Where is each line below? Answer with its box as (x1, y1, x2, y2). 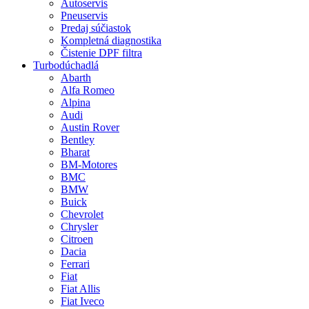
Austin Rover (61, 121, 119, 133)
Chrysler (61, 220, 98, 232)
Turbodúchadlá (33, 59, 99, 71)
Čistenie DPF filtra (61, 46, 142, 59)
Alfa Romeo (61, 83, 114, 96)
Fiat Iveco (61, 295, 104, 307)
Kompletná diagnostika (61, 34, 161, 46)
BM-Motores (61, 158, 117, 170)
